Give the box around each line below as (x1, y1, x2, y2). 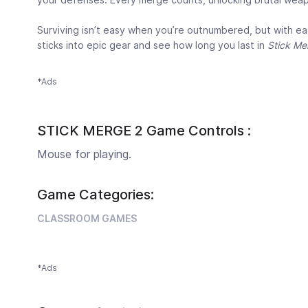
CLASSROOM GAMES (37, 212, 137, 224)
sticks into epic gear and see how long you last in (37, 38, 267, 51)
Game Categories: (37, 186, 154, 203)
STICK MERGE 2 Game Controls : (37, 122, 251, 139)
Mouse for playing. (37, 146, 131, 161)
